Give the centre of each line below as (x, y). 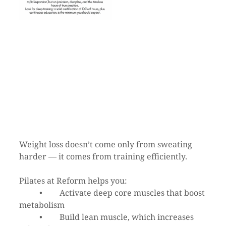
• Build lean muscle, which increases (29, 217)
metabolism (42, 205)
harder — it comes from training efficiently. (103, 157)
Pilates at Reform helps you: (73, 181)
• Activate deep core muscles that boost (29, 193)
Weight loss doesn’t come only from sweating (107, 145)
